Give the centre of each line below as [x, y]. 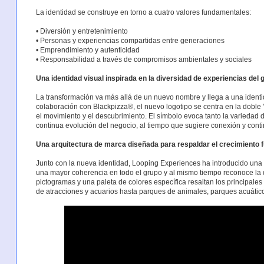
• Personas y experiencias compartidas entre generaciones [130, 40]
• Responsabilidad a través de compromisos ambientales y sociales [143, 59]
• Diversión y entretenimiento [82, 31]
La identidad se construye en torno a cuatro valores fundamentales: [143, 12]
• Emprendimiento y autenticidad [88, 50]
